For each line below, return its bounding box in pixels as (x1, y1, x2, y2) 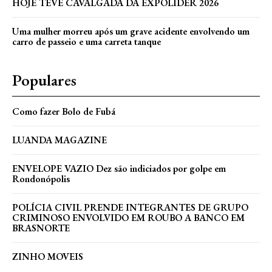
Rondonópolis (12, 172, 70, 186)
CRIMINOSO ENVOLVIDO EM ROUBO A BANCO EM (12, 211, 245, 225)
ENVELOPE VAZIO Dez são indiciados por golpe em (12, 162, 226, 175)
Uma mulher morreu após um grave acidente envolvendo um (12, 25, 250, 38)
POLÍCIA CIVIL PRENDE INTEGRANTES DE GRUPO (12, 201, 248, 214)
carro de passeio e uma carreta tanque (12, 35, 161, 49)
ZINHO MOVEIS (12, 250, 83, 263)
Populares (12, 70, 76, 91)
